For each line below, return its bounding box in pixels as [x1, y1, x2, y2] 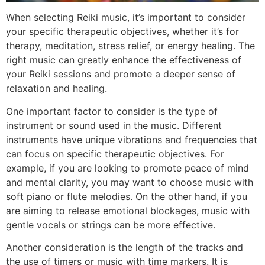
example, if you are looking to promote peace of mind [6, 161, 249, 174]
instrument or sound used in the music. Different [6, 119, 222, 131]
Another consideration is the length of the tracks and [6, 241, 243, 253]
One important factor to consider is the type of [6, 105, 218, 117]
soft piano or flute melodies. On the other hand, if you [6, 190, 247, 202]
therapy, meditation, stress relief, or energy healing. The [6, 40, 255, 52]
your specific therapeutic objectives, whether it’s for [6, 25, 239, 38]
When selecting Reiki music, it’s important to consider [6, 11, 245, 24]
